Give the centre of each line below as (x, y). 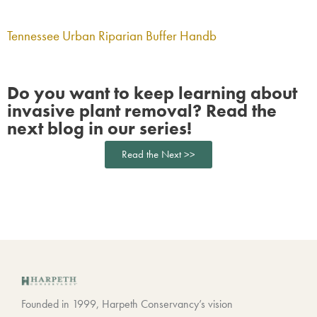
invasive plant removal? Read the (142, 110)
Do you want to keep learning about (152, 93)
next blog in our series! (99, 128)
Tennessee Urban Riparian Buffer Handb (112, 35)
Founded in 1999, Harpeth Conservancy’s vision (127, 304)
